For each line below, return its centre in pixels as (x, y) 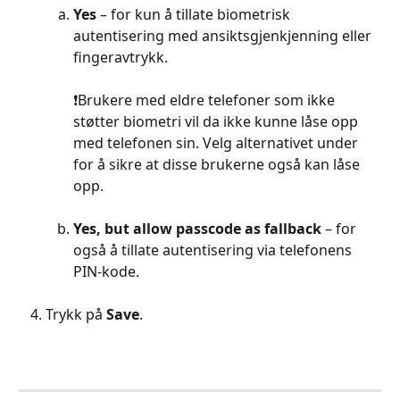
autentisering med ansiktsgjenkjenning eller (224, 36)
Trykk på (76, 314)
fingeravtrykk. (121, 57)
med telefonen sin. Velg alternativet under (217, 143)
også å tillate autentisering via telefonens (214, 250)
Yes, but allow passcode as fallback (199, 229)
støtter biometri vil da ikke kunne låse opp (217, 121)
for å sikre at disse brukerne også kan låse (218, 164)
